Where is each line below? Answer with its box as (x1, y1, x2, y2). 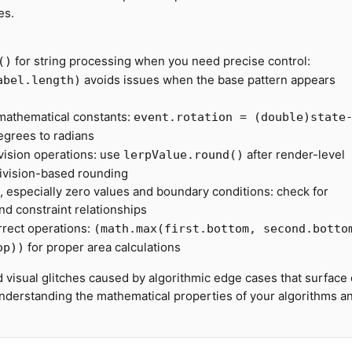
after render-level (244, 147, 345, 162)
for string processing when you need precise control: (12, 53, 310, 68)
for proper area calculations (24, 240, 181, 255)
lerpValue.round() (123, 148, 244, 162)
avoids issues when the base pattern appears (81, 72, 335, 87)
